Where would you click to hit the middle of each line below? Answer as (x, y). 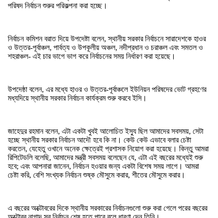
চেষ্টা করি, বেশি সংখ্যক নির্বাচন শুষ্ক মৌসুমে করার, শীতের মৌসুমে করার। (97, 175)
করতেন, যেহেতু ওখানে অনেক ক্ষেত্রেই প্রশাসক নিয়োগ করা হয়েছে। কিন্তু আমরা (108, 148)
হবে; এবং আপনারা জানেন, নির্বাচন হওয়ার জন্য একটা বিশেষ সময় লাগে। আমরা (103, 166)
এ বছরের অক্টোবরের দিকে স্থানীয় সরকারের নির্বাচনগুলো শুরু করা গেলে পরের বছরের (108, 208)
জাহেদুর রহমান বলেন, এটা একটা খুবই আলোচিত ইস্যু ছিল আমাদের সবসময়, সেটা (106, 131)
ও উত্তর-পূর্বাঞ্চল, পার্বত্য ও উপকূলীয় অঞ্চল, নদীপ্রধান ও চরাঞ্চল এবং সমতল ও (105, 47)
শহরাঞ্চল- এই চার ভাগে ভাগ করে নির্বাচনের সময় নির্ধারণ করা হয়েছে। (92, 56)
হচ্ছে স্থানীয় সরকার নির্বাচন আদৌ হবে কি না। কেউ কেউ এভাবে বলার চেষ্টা (100, 140)
